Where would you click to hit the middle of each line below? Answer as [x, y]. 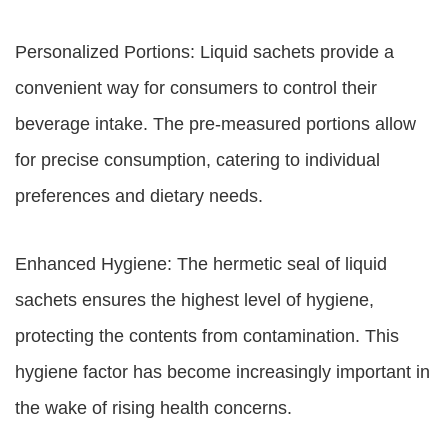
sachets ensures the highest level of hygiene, [194, 300]
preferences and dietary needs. [139, 196]
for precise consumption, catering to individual [197, 160]
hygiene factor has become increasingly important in [222, 372]
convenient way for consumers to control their [196, 88]
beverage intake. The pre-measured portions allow [215, 124]
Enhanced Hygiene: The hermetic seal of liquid [201, 264]
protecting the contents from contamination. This [207, 336]
